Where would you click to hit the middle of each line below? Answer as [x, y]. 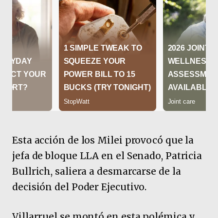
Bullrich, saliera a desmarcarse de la [97, 171]
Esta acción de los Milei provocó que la [103, 140]
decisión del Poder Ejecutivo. [80, 187]
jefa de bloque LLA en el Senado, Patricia [107, 155]
